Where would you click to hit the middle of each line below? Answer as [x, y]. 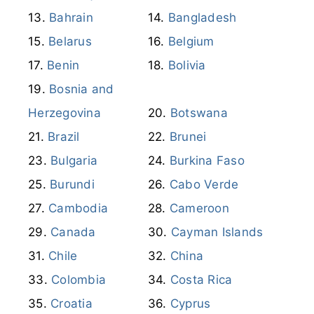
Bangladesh [202, 17]
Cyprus [190, 303]
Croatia [71, 303]
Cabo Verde [204, 184]
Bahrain [71, 17]
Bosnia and [82, 89]
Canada [73, 232]
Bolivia [187, 65]
